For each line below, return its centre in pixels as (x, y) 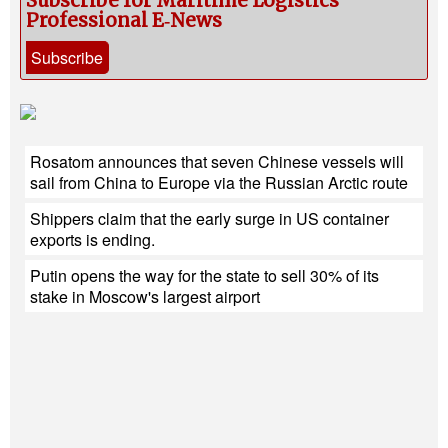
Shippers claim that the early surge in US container (209, 218)
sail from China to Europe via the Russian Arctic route (219, 182)
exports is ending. (92, 239)
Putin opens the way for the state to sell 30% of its (204, 275)
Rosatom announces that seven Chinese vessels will (217, 161)
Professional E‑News (124, 20)
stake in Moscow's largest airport (145, 296)
